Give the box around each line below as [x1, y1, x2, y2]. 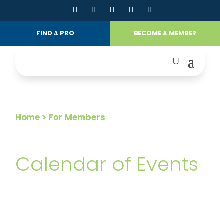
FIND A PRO [36, 28, 74, 38]
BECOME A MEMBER [134, 28, 196, 38]
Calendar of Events [15, 150, 199, 178]
